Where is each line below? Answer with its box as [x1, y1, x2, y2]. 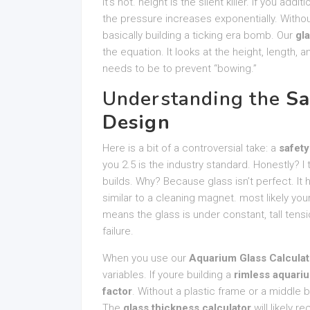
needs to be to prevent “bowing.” [102, 62, 257, 75]
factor [102, 285, 132, 298]
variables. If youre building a [102, 268, 234, 281]
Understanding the [102, 86, 286, 112]
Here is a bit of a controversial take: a [102, 142, 279, 154]
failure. [102, 225, 134, 237]
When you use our [102, 252, 189, 264]
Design [102, 109, 170, 136]
